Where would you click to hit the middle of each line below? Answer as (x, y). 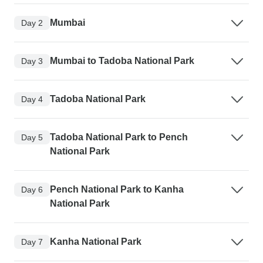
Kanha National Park (96, 242)
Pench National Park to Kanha (117, 190)
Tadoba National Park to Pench (119, 137)
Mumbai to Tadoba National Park (122, 61)
